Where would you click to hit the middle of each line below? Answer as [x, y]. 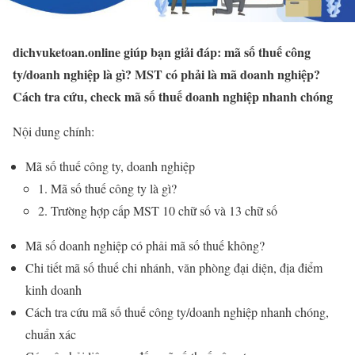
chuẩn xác [51, 334]
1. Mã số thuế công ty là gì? [107, 189]
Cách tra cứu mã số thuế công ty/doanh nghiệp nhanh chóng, [177, 312]
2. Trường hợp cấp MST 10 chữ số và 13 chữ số [158, 211]
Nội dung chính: [53, 132]
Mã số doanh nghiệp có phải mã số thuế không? [145, 246]
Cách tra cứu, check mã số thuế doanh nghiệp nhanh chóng [173, 97]
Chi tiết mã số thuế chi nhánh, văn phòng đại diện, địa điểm [174, 268]
